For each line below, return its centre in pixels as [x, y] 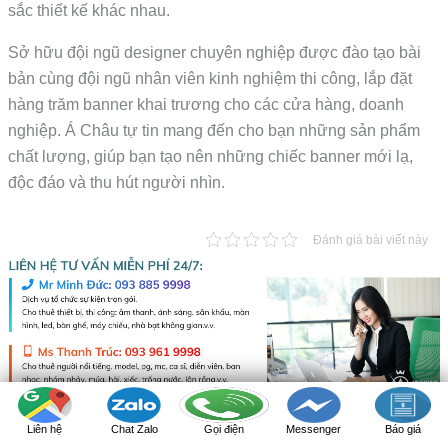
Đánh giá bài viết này [371, 239]
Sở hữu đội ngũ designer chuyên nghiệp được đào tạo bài [215, 52]
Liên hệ [45, 429]
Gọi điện [223, 429]
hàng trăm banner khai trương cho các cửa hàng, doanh [206, 104]
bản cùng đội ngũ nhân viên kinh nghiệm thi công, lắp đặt [210, 78]
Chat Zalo [134, 429]
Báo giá [403, 429]
